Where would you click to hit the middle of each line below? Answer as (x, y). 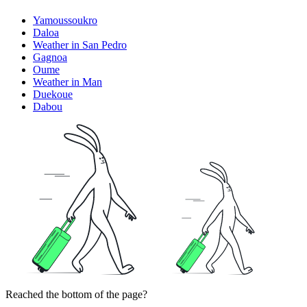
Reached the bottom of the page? (76, 294)
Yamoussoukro (65, 20)
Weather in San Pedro (80, 45)
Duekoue (53, 94)
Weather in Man (67, 82)
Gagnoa (50, 57)
